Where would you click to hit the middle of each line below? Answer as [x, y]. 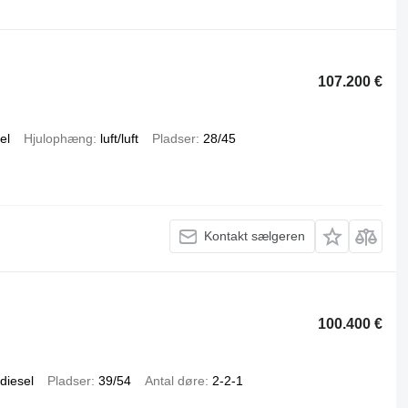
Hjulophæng [58, 138]
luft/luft [119, 138]
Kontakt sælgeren [255, 236]
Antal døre [174, 380]
